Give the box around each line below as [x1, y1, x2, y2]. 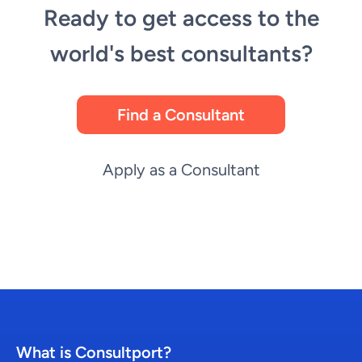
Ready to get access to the [43, 4, 319, 32]
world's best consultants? [49, 40, 313, 67]
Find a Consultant [117, 105, 245, 124]
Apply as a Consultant [102, 160, 260, 179]
